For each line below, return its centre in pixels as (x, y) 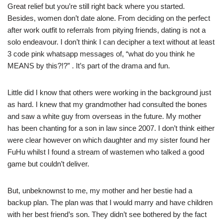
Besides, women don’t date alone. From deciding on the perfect (109, 18)
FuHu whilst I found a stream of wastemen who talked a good (106, 152)
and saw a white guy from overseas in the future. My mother (104, 116)
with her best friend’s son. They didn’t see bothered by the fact (107, 215)
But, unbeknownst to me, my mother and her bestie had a (100, 191)
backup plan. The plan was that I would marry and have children (110, 203)
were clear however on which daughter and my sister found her (109, 140)
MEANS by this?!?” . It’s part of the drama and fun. (89, 66)
